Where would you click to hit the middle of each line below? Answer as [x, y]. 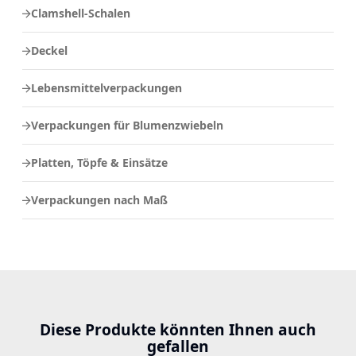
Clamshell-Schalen [81, 13]
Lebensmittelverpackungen [106, 88]
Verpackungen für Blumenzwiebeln [127, 125]
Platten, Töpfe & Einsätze [99, 163]
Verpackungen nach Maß [99, 200]
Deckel [49, 50]
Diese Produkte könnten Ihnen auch [178, 329]
